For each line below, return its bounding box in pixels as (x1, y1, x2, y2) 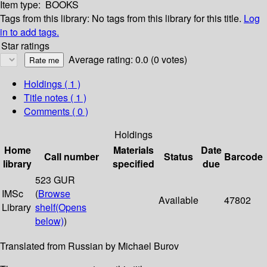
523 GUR (35, 173, 75, 187)
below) (35, 214, 64, 228)
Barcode (224, 150, 263, 164)
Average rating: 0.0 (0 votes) (69, 52, 187, 67)
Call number (44, 150, 99, 164)
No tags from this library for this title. (92, 11, 241, 26)
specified (112, 157, 154, 171)
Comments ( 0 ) (24, 104, 88, 119)
